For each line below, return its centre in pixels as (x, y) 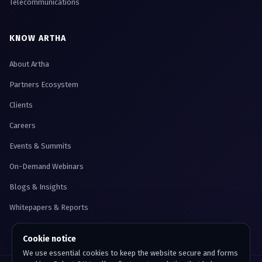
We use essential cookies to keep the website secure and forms (130, 253)
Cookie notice (49, 239)
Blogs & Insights (38, 187)
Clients (21, 105)
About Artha (29, 64)
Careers (23, 126)
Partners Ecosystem (44, 85)
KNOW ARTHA (38, 39)
